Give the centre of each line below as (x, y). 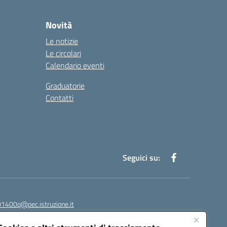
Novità (59, 25)
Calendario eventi (75, 65)
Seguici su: (141, 158)
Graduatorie (65, 86)
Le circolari (63, 53)
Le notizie (62, 41)
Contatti (60, 98)
